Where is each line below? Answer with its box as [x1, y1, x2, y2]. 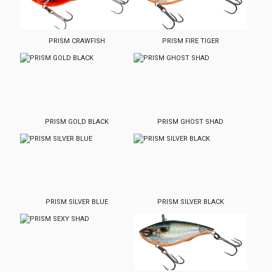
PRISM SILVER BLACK [157, 198, 224, 206]
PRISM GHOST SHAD [157, 117, 224, 126]
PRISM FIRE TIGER [161, 37, 219, 46]
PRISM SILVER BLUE [46, 198, 109, 206]
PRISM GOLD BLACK [45, 117, 109, 126]
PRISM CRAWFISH [49, 37, 106, 46]
